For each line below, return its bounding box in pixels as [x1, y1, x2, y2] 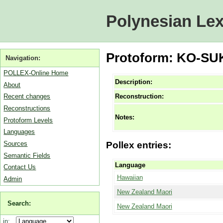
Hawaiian [116, 173, 143, 181]
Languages [3, 128, 35, 136]
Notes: [114, 113, 134, 121]
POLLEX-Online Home [3, 69, 69, 77]
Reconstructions [3, 104, 51, 112]
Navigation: [5, 54, 41, 62]
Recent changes [3, 93, 51, 101]
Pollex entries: [106, 140, 171, 151]
